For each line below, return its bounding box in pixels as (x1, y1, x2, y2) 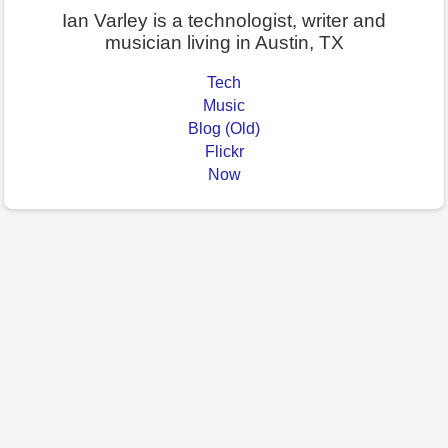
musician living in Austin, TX (104, 32, 344, 54)
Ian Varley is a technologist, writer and (62, 10, 386, 32)
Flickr (204, 143, 244, 161)
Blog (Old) (188, 120, 260, 138)
